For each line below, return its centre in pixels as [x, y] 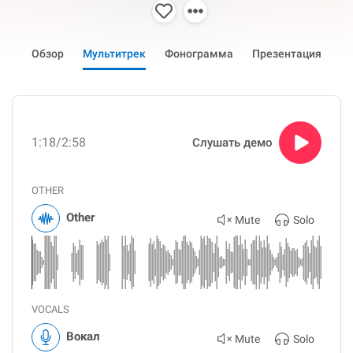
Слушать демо [232, 143]
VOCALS [50, 310]
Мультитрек [114, 53]
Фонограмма [199, 53]
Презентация [287, 53]
